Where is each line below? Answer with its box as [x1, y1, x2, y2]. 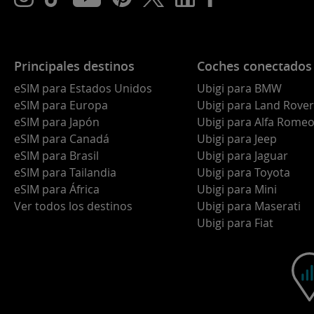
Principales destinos [14, 57, 135, 74]
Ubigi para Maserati [197, 198, 301, 214]
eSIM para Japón [14, 114, 100, 130]
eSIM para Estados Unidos [14, 81, 152, 96]
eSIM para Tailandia [14, 165, 116, 180]
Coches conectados [197, 57, 312, 74]
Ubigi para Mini [197, 182, 277, 197]
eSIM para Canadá [14, 131, 109, 146]
